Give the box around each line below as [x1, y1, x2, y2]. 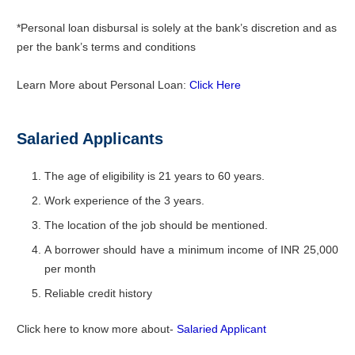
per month [44, 261, 96, 275]
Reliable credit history [44, 286, 152, 300]
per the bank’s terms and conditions [17, 40, 196, 53]
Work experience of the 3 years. [44, 193, 204, 207]
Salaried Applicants [17, 129, 163, 147]
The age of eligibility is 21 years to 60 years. [44, 169, 265, 182]
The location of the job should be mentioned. [44, 218, 268, 231]
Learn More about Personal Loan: [17, 78, 189, 91]
